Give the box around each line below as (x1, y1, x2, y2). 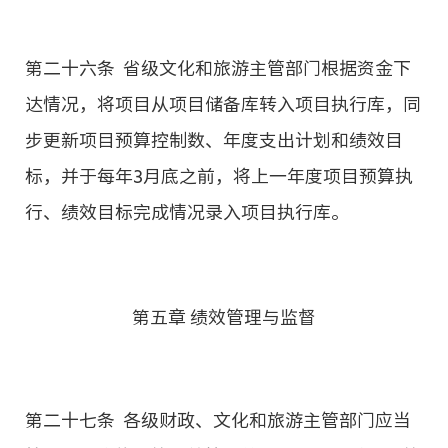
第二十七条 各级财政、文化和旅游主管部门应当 (25, 410, 411, 429)
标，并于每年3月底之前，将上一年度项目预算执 (25, 166, 413, 185)
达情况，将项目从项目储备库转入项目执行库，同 (25, 94, 421, 113)
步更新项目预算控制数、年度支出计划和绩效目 (25, 130, 403, 149)
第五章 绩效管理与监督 (132, 307, 316, 326)
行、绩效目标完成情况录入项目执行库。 (25, 202, 349, 221)
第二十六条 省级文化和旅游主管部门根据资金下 (25, 58, 411, 77)
